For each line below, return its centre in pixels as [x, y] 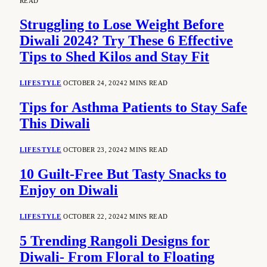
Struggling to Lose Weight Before [122, 25]
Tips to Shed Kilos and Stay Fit [114, 57]
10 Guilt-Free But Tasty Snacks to [123, 174]
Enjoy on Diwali [69, 190]
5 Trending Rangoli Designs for [115, 240]
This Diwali [55, 124]
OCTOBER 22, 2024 [94, 216]
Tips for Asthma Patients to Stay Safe [133, 108]
